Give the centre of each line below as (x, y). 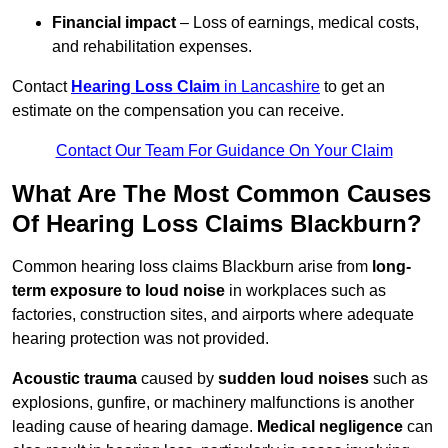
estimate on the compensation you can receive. (178, 111)
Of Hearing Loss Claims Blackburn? (217, 224)
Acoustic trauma (74, 379)
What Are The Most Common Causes (221, 194)
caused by (177, 379)
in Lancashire (270, 87)
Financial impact (114, 23)
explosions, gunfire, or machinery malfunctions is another (213, 403)
